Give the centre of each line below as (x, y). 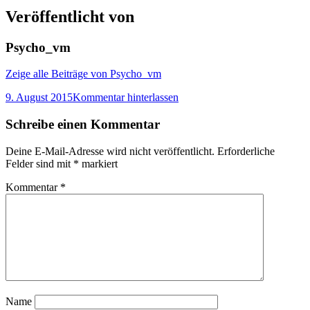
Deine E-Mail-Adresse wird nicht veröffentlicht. (110, 151)
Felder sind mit (39, 163)
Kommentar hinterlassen (126, 98)
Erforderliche (246, 151)
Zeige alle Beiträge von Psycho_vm (83, 74)
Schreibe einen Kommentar (83, 125)
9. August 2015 (39, 98)
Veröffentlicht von (70, 16)
